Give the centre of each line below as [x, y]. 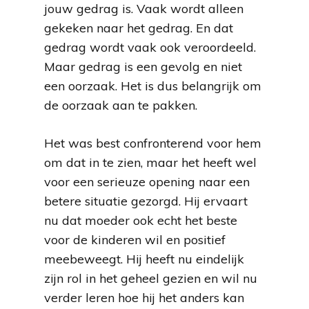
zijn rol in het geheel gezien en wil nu [151, 278]
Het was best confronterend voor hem [153, 143]
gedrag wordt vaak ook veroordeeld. [150, 47]
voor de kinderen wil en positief [135, 240]
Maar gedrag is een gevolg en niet [143, 67]
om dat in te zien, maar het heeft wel [150, 162]
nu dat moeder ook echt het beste [141, 220]
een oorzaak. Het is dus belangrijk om [153, 86]
